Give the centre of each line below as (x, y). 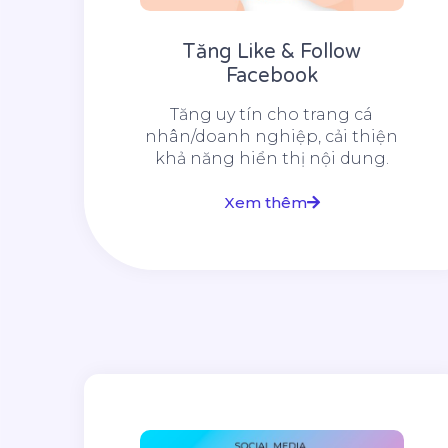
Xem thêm (265, 203)
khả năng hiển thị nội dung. (271, 159)
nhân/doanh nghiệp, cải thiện (272, 137)
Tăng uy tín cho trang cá (272, 115)
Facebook (271, 76)
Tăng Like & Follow (272, 52)
